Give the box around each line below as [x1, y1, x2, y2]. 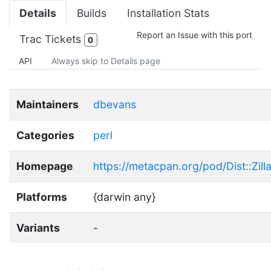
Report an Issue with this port [137, 29, 252, 40]
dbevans [93, 97, 136, 111]
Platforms [16, 190, 67, 203]
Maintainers [16, 97, 79, 111]
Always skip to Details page [51, 55, 160, 66]
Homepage [16, 159, 73, 172]
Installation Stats [127, 6, 209, 19]
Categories [16, 128, 74, 142]
